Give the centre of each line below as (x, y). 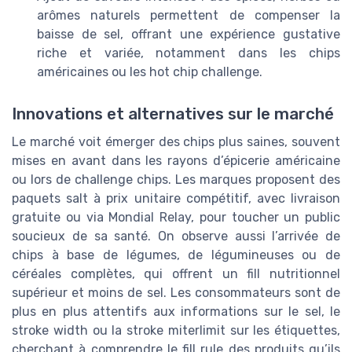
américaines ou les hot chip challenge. (150, 72)
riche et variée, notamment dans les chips (189, 53)
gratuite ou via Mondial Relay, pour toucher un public (176, 218)
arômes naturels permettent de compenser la (189, 16)
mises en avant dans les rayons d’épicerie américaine (176, 161)
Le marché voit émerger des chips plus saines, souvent (176, 142)
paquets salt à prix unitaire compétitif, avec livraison (176, 199)
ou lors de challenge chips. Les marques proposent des (176, 180)
